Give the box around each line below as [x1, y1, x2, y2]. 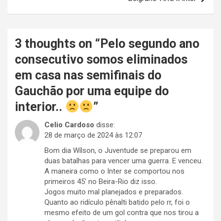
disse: [96, 120, 115, 130]
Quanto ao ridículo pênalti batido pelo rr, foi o [44, 198, 190, 207]
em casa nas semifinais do [15, 68, 161, 83]
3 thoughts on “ [15, 37, 100, 51]
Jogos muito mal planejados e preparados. [44, 187, 183, 197]
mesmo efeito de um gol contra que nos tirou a [44, 208, 199, 218]
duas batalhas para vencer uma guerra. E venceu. [44, 156, 203, 166]
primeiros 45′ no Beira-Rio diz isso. [44, 177, 157, 186]
